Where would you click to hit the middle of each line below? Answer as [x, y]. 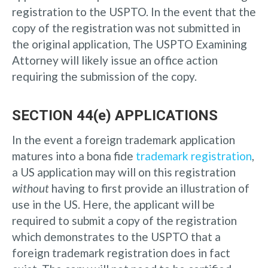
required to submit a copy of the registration [124, 220]
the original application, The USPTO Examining [130, 44]
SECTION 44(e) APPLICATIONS [115, 115]
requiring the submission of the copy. [104, 76]
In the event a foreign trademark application [124, 139]
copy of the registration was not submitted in [126, 28]
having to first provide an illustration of [149, 188]
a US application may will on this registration [124, 172]
